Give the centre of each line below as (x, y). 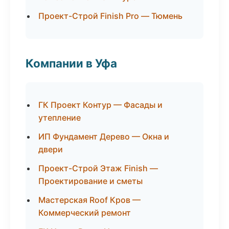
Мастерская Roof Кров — (89, 200)
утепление (60, 118)
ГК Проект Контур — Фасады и (100, 105)
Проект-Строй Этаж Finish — (98, 168)
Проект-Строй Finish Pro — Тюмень (110, 16)
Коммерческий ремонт (85, 213)
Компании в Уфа (71, 63)
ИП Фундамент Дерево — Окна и (104, 136)
